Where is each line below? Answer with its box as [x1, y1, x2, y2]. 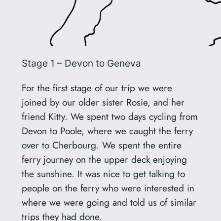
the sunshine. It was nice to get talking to [21, 167, 185, 181]
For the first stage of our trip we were [21, 81, 172, 95]
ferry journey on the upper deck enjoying [21, 152, 187, 167]
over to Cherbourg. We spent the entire [21, 138, 182, 152]
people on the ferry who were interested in [21, 181, 194, 195]
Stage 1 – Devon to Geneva [21, 58, 141, 69]
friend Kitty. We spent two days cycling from [21, 110, 198, 124]
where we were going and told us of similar [21, 195, 196, 210]
